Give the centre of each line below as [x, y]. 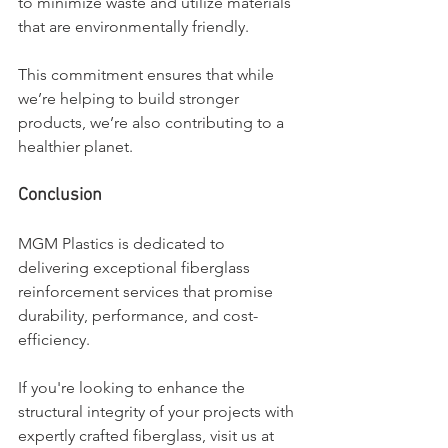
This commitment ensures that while [148, 74]
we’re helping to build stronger [130, 98]
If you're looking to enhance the [133, 387]
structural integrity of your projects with [158, 411]
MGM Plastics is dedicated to [123, 243]
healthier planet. [75, 146]
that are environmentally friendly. [135, 26]
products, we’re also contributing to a [153, 122]
